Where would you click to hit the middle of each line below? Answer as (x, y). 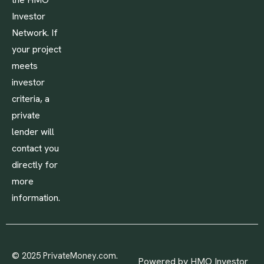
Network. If (35, 33)
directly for (35, 165)
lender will (33, 132)
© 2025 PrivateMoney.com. (65, 256)
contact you (35, 148)
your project (37, 49)
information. (36, 198)
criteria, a (31, 99)
